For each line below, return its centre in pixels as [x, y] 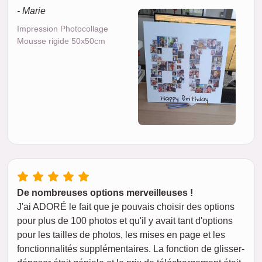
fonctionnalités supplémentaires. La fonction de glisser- [131, 249]
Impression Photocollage [63, 29]
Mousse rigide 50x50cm [61, 41]
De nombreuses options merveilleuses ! [105, 193]
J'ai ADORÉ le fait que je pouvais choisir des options [126, 207]
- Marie [31, 11]
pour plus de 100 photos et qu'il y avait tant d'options [125, 221]
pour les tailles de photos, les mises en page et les [121, 235]
